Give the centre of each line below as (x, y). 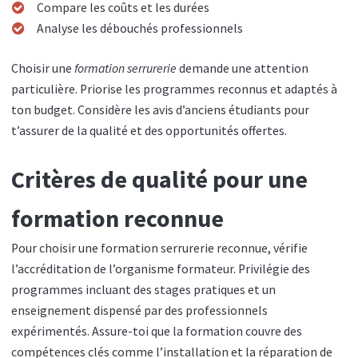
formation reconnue (117, 219)
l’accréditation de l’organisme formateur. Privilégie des (161, 269)
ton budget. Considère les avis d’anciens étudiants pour (160, 109)
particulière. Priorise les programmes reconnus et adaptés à (174, 89)
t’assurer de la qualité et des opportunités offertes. (149, 130)
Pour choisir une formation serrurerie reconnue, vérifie (159, 249)
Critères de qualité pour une (159, 179)
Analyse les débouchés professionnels (139, 29)
